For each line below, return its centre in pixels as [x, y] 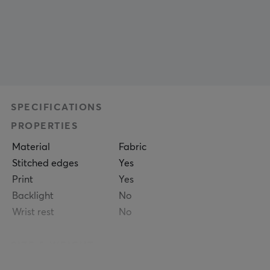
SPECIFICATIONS [57, 107]
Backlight [33, 196]
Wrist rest [33, 212]
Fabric [133, 147]
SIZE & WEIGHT [52, 245]
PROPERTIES [45, 126]
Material [31, 147]
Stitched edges [46, 163]
